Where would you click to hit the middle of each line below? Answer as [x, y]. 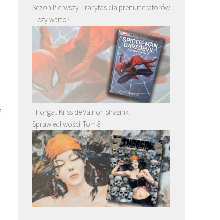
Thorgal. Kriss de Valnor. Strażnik [81, 112]
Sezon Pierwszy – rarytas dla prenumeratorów [101, 7]
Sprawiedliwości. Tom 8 [67, 124]
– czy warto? [51, 19]
